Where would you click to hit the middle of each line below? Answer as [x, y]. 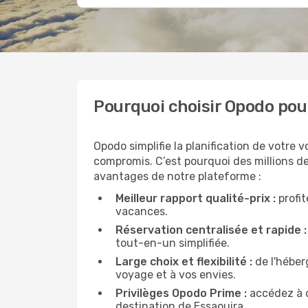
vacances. [142, 211]
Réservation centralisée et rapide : [211, 230]
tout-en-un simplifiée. [173, 243]
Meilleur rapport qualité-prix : [196, 198]
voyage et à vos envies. [176, 275]
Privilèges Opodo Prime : [181, 293]
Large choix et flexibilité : [184, 262]
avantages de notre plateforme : [177, 176]
